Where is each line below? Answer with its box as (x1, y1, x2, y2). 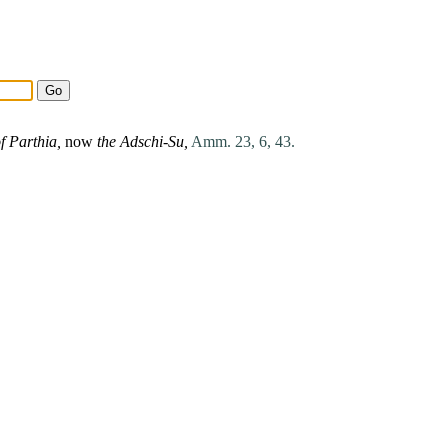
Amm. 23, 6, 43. (191, 132, 295, 150)
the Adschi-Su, (97, 132, 188, 150)
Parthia (9, 132, 57, 150)
